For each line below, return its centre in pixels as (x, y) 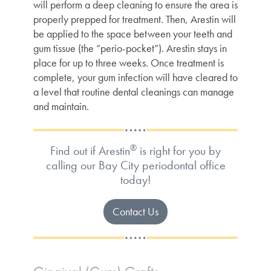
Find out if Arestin (90, 151)
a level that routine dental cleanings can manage (134, 92)
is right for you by (179, 151)
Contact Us (135, 212)
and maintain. (61, 106)
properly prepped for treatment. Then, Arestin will (135, 19)
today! (135, 180)
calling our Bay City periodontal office (135, 165)
